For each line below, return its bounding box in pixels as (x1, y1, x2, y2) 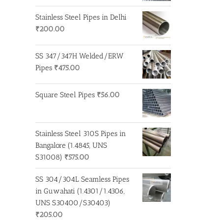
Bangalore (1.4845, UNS (35, 140, 107, 150)
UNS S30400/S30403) (35, 198, 110, 207)
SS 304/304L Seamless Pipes (35, 174, 129, 184)
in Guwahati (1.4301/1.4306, (35, 186, 125, 195)
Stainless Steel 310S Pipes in (35, 129, 126, 138)
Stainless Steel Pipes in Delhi (35, 12, 127, 22)
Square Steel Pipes (35, 90, 95, 99)
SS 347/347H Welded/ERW (35, 51, 124, 60)
